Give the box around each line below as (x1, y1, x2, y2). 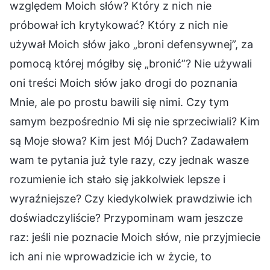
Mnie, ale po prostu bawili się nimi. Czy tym (10, 95, 229, 108)
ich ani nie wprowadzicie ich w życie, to (10, 250, 212, 263)
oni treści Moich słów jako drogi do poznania (10, 76, 237, 89)
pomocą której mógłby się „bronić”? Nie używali (10, 57, 252, 70)
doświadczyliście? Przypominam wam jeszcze (10, 211, 243, 224)
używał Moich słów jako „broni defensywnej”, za (10, 37, 253, 51)
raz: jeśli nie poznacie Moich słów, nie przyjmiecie (10, 230, 260, 243)
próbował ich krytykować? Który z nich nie (10, 18, 228, 31)
